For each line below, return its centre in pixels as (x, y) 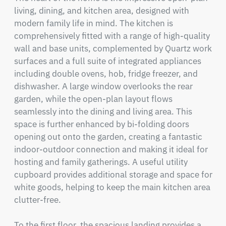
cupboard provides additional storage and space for (113, 175)
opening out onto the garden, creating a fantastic (108, 137)
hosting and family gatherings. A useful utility (101, 162)
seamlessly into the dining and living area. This (103, 111)
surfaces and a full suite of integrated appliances (107, 61)
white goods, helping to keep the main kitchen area (112, 187)
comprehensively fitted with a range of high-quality (112, 36)
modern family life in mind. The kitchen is (93, 23)
